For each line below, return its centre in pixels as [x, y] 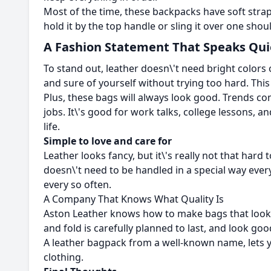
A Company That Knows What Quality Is [135, 199]
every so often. [79, 184]
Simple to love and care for [109, 141]
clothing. [65, 257]
